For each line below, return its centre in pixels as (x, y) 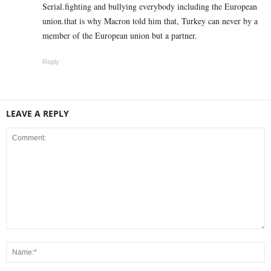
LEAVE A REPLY (38, 114)
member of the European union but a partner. (120, 36)
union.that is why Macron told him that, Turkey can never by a (150, 21)
